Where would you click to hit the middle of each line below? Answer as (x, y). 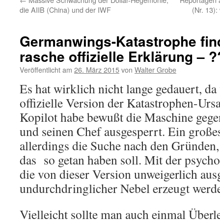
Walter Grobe (155, 69)
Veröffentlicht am (46, 69)
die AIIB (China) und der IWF (65, 10)
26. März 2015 (97, 69)
